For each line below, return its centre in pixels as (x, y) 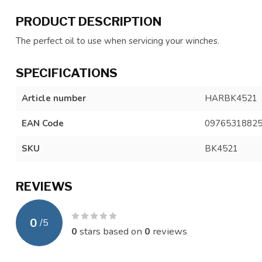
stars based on (111, 231)
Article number (54, 98)
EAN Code (43, 123)
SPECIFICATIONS (67, 73)
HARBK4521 (231, 98)
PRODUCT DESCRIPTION (89, 21)
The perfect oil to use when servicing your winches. (118, 41)
